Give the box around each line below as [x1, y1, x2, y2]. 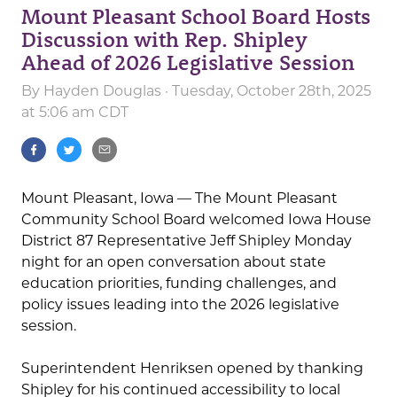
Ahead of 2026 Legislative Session [21, 48, 354, 76]
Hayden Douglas [43, 82, 161, 100]
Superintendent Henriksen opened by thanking [21, 360, 363, 378]
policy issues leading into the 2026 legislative [21, 296, 339, 314]
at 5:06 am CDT [21, 104, 128, 121]
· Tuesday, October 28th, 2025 [161, 82, 371, 100]
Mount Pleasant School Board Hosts [21, 2, 370, 30]
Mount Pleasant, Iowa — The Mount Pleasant [21, 190, 338, 207]
